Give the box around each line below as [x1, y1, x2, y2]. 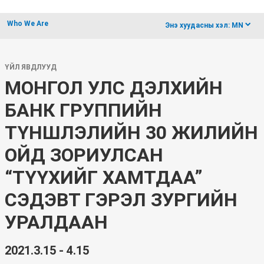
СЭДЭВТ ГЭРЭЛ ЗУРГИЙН [5, 189, 237, 211]
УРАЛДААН [5, 211, 108, 233]
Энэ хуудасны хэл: [165, 21, 230, 30]
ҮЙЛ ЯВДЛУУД [5, 63, 57, 71]
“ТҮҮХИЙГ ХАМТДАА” [5, 166, 203, 189]
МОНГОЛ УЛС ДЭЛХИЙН [5, 77, 223, 99]
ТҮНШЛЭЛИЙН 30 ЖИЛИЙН [5, 121, 258, 144]
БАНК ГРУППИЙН [5, 99, 162, 121]
